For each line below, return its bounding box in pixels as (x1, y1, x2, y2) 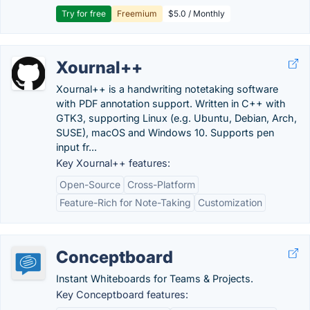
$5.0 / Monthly (168, 8, 225, 19)
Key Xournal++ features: (56, 157, 170, 169)
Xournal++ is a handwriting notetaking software (56, 83, 278, 95)
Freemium (117, 8, 157, 19)
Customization (198, 197, 262, 208)
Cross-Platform (127, 179, 195, 190)
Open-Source (60, 179, 120, 190)
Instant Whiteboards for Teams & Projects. (56, 273, 253, 284)
